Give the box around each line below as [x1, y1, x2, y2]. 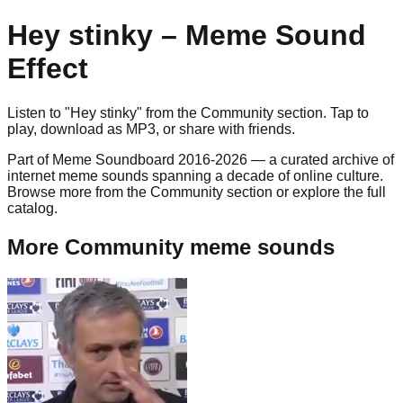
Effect [7, 52, 88, 85]
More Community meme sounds [7, 234, 335, 259]
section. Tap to [273, 104, 369, 121]
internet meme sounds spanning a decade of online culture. [7, 167, 383, 184]
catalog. [7, 200, 58, 216]
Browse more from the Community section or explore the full [7, 184, 386, 200]
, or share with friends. [156, 121, 295, 137]
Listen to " [7, 104, 70, 121]
